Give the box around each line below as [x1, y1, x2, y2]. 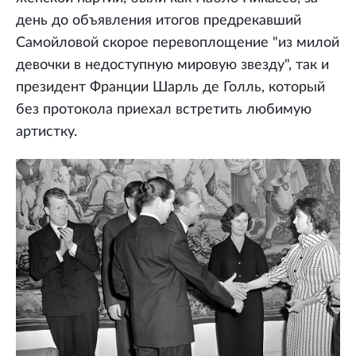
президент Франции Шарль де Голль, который [16, 79, 325, 95]
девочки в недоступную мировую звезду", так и [16, 57, 329, 72]
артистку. [16, 124, 77, 139]
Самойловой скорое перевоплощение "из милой [16, 35, 339, 50]
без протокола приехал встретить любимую [16, 102, 311, 117]
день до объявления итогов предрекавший [16, 13, 301, 28]
